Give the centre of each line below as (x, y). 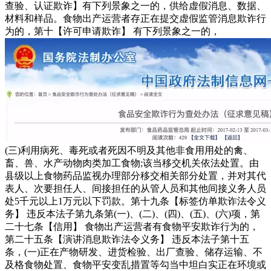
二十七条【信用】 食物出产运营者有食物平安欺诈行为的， (132, 226)
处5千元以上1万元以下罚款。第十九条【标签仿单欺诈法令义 (135, 201)
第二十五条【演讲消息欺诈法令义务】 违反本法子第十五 (127, 239)
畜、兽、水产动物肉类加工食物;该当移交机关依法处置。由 (132, 163)
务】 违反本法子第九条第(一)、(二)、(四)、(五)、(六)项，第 (132, 214)
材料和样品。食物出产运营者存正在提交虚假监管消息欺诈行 (135, 18)
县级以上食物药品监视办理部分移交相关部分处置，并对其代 (135, 175)
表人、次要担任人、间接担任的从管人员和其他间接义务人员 (135, 188)
